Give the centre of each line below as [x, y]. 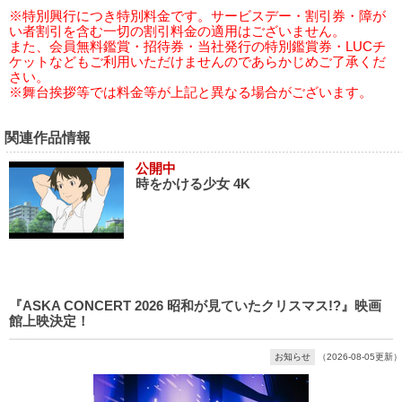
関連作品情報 [48, 137]
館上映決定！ [49, 321]
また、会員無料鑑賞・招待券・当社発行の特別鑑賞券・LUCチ [197, 46]
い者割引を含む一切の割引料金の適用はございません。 [177, 31]
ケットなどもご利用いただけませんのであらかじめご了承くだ [197, 61]
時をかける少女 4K [193, 184]
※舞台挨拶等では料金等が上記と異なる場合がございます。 [191, 92]
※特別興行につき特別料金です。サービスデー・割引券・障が [197, 16]
